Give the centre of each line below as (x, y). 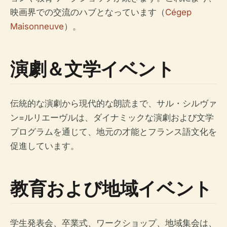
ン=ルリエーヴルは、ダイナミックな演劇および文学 (112, 117)
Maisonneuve (37, 26)
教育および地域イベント (111, 188)
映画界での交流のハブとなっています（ (88, 12)
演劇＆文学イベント (92, 68)
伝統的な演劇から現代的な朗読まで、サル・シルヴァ (113, 103)
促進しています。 (45, 146)
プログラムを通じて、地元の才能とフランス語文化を (113, 131)
